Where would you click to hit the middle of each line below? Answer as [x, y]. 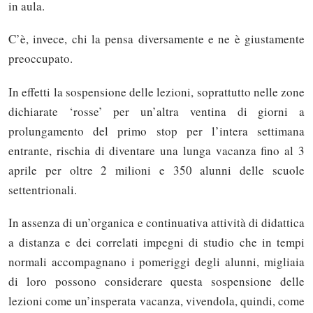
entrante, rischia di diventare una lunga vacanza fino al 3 [156, 150]
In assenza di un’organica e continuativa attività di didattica [156, 222]
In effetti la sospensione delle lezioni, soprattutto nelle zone [156, 92]
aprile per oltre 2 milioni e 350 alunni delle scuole [156, 170]
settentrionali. [43, 189]
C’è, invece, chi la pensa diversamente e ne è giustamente [156, 39]
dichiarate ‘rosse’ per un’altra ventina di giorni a [156, 111]
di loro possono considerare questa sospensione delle [156, 281]
